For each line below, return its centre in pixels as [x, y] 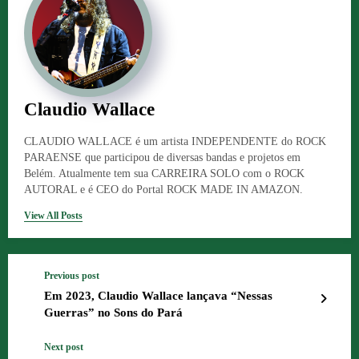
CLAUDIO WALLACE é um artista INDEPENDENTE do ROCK [175, 142]
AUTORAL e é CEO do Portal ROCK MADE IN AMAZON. [163, 190]
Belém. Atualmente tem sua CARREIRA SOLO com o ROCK [164, 174]
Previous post [72, 276]
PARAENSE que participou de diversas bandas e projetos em [162, 158]
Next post [64, 347]
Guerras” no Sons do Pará [113, 313]
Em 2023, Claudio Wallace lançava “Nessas [158, 296]
